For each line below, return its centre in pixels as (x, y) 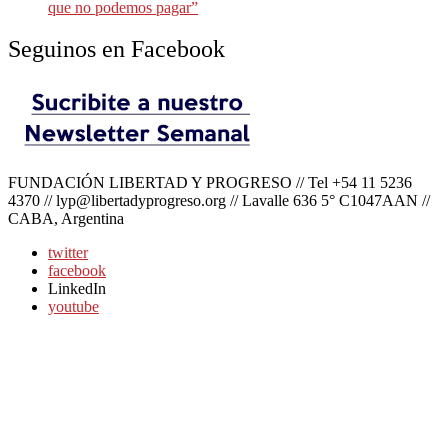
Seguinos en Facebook (116, 49)
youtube (73, 307)
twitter (68, 253)
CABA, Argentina (66, 219)
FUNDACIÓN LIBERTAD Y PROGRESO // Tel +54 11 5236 (210, 183)
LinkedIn (77, 289)
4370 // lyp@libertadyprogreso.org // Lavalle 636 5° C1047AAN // (219, 201)
